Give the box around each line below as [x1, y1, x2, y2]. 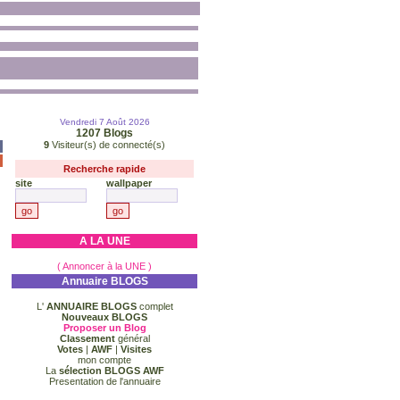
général [114, 333, 150, 344]
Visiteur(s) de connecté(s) [49, 139, 165, 150]
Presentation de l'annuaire [48, 376, 161, 387]
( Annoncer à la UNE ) [57, 261, 152, 271]
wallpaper [106, 178, 152, 188]
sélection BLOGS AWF [55, 365, 164, 376]
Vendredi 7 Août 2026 [59, 117, 150, 127]
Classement [59, 333, 115, 344]
